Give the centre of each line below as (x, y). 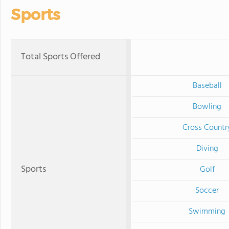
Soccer (207, 191)
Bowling (207, 107)
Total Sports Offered (61, 57)
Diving (207, 149)
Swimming (207, 212)
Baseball (207, 86)
